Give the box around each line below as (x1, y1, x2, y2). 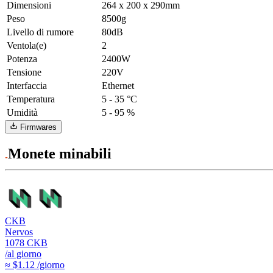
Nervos (5, 226, 33, 237)
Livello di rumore (7, 26, 74, 37)
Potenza (7, 53, 37, 64)
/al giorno (5, 248, 41, 259)
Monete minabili (8, 146, 112, 162)
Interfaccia (7, 80, 47, 91)
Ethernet (102, 80, 134, 91)
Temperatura (7, 93, 55, 104)
